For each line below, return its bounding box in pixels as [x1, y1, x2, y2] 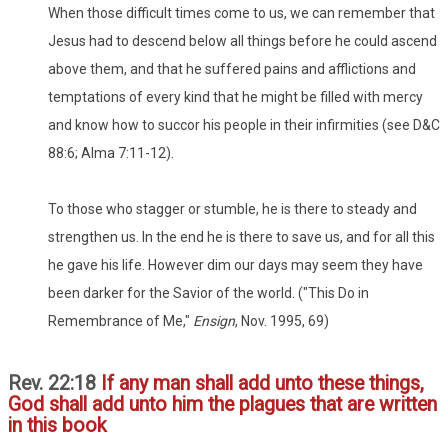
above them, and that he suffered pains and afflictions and [48, 61, 416, 78]
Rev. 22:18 [8, 372, 96, 396]
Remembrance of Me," [48, 313, 193, 330]
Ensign [193, 313, 235, 330]
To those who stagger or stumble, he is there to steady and [48, 201, 417, 218]
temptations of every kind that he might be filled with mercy [48, 89, 423, 106]
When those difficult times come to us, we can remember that [48, 5, 435, 22]
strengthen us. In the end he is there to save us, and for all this [48, 229, 435, 246]
